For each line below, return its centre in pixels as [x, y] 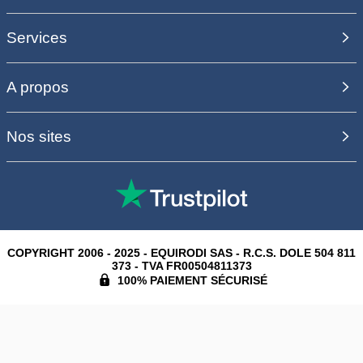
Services [37, 37]
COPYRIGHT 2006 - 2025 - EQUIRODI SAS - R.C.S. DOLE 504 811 [181, 252]
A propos [38, 87]
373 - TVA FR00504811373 [181, 265]
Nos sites [39, 136]
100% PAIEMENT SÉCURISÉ [191, 280]
